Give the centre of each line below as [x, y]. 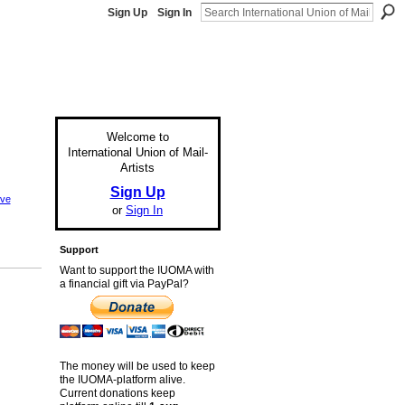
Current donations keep [117, 393]
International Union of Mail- [137, 152]
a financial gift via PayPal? [124, 284]
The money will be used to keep [137, 366]
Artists [137, 167]
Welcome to [137, 137]
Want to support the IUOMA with [137, 271]
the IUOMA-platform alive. [122, 379]
